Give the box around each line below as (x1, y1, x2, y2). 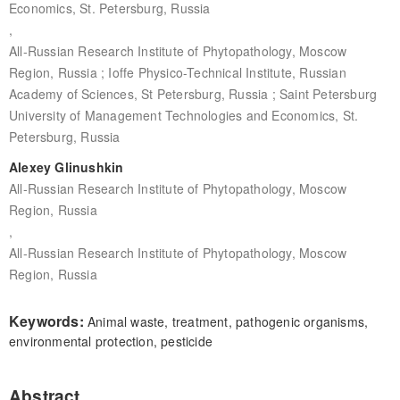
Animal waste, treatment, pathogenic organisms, (87, 312, 369, 330)
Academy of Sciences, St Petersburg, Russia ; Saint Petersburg (8, 84, 378, 103)
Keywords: (8, 310, 87, 331)
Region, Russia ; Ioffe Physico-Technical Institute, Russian (8, 62, 346, 81)
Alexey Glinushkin (8, 157, 124, 176)
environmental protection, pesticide (8, 331, 212, 350)
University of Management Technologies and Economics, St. (8, 105, 359, 124)
